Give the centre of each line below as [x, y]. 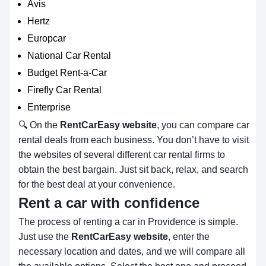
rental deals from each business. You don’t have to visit [134, 140]
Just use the [45, 237]
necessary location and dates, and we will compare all [132, 251]
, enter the [189, 237]
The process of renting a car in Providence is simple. [128, 222]
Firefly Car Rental [64, 90]
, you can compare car [203, 125]
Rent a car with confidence [109, 203]
